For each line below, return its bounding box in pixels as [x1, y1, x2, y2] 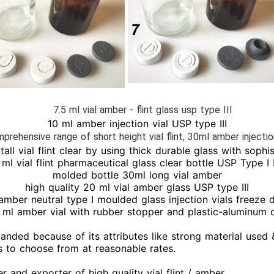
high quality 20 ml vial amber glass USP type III [25, 181, 249, 193]
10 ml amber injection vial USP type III [47, 117, 227, 130]
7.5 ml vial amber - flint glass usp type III [53, 104, 232, 116]
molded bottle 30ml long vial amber [52, 169, 222, 181]
